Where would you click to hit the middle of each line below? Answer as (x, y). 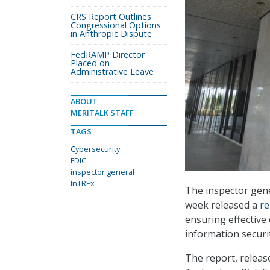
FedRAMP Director (108, 55)
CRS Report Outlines (111, 17)
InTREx (83, 183)
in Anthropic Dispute (111, 33)
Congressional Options (116, 25)
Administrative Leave (112, 71)
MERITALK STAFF (102, 113)
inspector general (102, 172)
